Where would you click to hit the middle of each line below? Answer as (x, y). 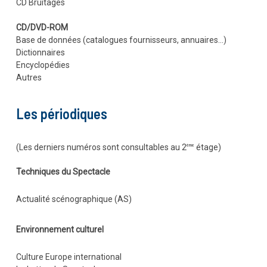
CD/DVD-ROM (42, 27)
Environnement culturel (60, 230)
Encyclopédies (43, 65)
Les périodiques (61, 113)
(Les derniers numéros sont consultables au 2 (101, 147)
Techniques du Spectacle (63, 172)
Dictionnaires (40, 52)
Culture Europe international (69, 257)
